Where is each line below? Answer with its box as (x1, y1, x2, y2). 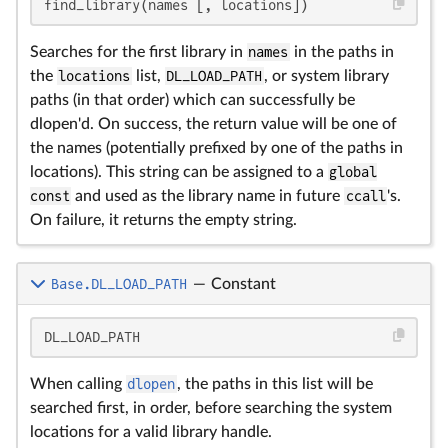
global (329, 164, 378, 180)
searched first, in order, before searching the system (30, 400, 392, 416)
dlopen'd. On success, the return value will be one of (30, 116, 397, 132)
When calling (30, 376, 126, 392)
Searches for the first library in (30, 44, 247, 60)
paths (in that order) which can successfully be (30, 92, 355, 108)
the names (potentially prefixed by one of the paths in (30, 140, 403, 156)
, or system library (263, 68, 389, 84)
